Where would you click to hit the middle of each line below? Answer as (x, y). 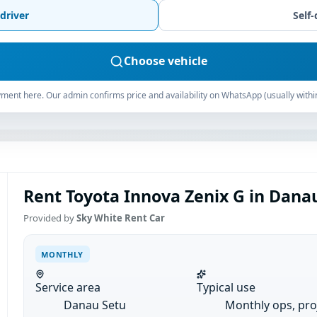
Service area (68, 288)
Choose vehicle (166, 61)
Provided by (50, 218)
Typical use (226, 288)
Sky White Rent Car (120, 218)
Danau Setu (94, 305)
